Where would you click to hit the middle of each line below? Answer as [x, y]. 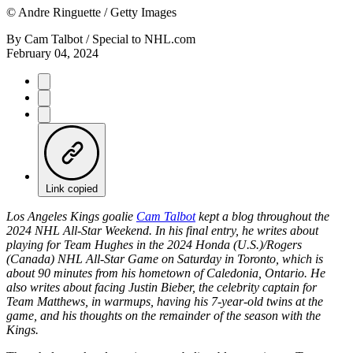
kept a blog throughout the [262, 216]
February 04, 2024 [52, 53]
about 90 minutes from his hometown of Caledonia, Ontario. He [166, 273]
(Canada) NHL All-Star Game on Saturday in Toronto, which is [165, 258]
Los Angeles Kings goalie [71, 216]
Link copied [72, 188]
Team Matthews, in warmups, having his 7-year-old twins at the [165, 301]
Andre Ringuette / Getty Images [96, 12]
